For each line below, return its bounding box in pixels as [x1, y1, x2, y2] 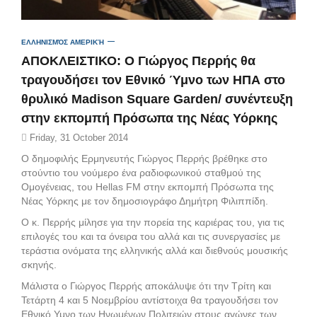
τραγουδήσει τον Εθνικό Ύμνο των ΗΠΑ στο [21, 72, 285, 87]
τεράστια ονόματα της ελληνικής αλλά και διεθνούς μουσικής [21, 244, 288, 256]
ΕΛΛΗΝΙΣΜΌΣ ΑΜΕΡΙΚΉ [21, 38, 104, 46]
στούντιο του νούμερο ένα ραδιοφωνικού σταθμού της [21, 166, 261, 178]
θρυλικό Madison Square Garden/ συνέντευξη [21, 91, 293, 106]
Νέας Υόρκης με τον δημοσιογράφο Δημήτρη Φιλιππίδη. [21, 195, 271, 207]
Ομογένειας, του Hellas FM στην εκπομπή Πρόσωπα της [21, 180, 274, 192]
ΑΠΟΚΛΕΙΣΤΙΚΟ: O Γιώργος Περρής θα [21, 53, 255, 68]
